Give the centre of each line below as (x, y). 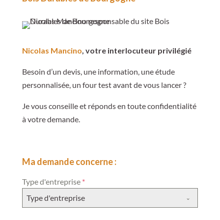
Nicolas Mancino (52, 51)
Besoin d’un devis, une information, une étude (98, 72)
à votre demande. (51, 119)
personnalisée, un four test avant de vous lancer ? (104, 85)
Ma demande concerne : (69, 162)
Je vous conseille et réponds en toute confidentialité (109, 106)
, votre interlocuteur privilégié (137, 51)
